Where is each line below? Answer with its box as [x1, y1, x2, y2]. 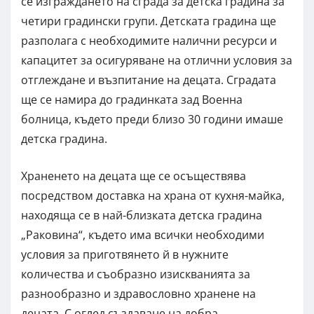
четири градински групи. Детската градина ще [21, 13, 276, 29]
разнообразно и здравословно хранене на [21, 285, 256, 301]
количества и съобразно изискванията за [21, 266, 250, 282]
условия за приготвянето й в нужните [21, 246, 228, 262]
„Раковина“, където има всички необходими [21, 226, 264, 243]
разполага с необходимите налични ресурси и [21, 32, 277, 48]
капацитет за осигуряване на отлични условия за [21, 52, 292, 68]
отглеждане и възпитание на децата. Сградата [21, 71, 276, 88]
